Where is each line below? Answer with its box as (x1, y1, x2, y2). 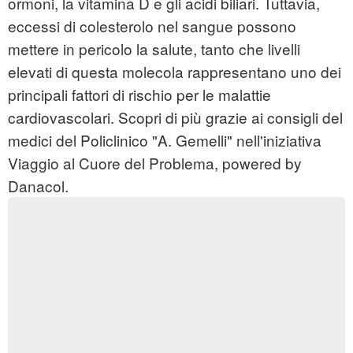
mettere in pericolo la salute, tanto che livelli (8, 38, 300, 60)
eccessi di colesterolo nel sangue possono (8, 15, 296, 37)
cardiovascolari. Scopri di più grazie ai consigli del (8, 106, 343, 128)
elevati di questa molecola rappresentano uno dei (8, 61, 341, 83)
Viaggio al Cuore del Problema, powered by (8, 152, 302, 174)
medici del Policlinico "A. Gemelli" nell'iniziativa (8, 129, 321, 151)
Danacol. (8, 175, 69, 197)
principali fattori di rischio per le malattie (8, 84, 271, 106)
